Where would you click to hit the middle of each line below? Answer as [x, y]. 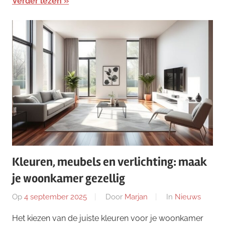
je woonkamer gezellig [69, 178]
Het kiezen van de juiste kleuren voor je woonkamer [108, 218]
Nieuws [188, 197]
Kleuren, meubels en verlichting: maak [109, 162]
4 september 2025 [55, 197]
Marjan [136, 197]
